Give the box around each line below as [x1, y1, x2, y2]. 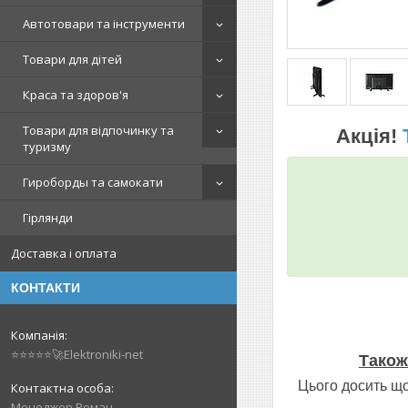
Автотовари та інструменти [23, 15, 185, 32]
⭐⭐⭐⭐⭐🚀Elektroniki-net [11, 346, 143, 362]
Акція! [336, 124, 403, 148]
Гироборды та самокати [23, 174, 163, 190]
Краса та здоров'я [23, 87, 128, 103]
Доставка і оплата [11, 245, 117, 261]
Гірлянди [23, 209, 73, 226]
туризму [23, 138, 71, 155]
